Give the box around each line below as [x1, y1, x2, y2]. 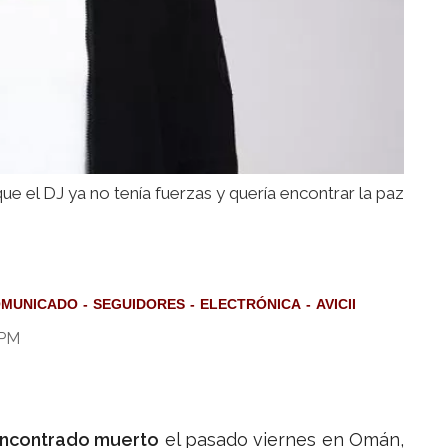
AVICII [316, 296, 356, 313]
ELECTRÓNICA [200, 296, 301, 313]
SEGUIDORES [93, 296, 185, 313]
